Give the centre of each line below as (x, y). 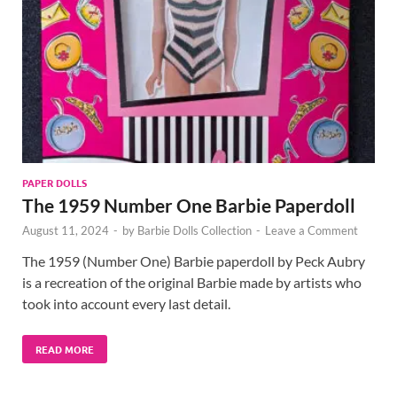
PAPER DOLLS (54, 183)
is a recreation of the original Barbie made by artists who (192, 283)
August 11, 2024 (66, 231)
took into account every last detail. (126, 304)
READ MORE (65, 350)
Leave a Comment (311, 231)
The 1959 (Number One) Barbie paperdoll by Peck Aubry (194, 261)
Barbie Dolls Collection (195, 231)
